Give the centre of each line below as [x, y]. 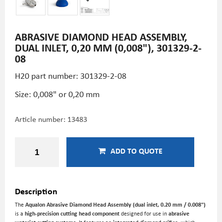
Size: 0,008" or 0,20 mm [57, 94]
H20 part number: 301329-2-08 [71, 75]
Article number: [41, 119]
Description [36, 191]
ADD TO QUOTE [137, 151]
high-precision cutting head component [72, 213]
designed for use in [144, 213]
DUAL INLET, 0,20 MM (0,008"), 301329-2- [108, 47]
